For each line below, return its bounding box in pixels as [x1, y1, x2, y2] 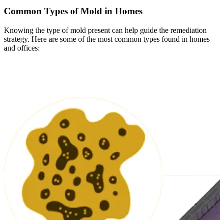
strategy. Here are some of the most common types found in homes [4, 34, 210, 43]
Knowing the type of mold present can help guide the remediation [4, 26, 207, 34]
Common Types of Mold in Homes [4, 5, 142, 16]
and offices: [4, 43, 40, 52]
